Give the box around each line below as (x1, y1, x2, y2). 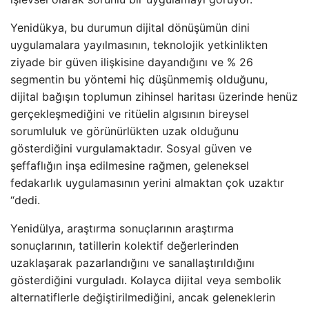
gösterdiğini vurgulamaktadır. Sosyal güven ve (10, 141, 252, 156)
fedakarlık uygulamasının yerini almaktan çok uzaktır (10, 176, 284, 190)
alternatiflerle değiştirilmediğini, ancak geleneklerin (10, 290, 275, 305)
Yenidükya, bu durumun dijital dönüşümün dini (10, 21, 250, 35)
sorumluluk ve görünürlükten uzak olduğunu (10, 124, 239, 139)
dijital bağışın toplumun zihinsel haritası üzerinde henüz (10, 90, 298, 104)
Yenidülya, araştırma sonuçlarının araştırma (10, 221, 234, 236)
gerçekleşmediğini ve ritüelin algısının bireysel (10, 107, 249, 121)
